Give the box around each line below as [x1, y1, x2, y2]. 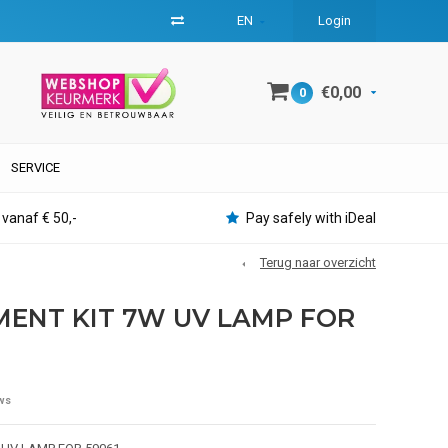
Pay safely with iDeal [246, 210, 376, 226]
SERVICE [11, 160, 60, 175]
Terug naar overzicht [260, 255, 376, 270]
